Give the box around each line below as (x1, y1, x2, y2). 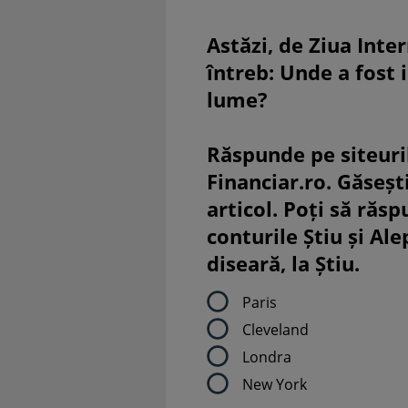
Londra (242, 346, 291, 367)
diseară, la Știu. (207, 250, 360, 277)
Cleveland (242, 319, 309, 340)
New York (242, 373, 307, 394)
